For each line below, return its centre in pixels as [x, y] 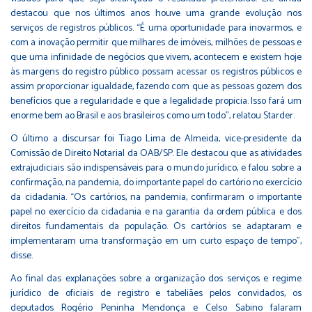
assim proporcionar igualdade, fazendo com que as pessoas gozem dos [156, 87]
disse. [22, 256]
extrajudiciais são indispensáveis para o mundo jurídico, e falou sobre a [156, 169]
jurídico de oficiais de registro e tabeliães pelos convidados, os [156, 294]
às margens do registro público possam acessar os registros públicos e [156, 72]
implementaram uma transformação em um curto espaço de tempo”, [156, 242]
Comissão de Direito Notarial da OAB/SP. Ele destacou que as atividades [156, 154]
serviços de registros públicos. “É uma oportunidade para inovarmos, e [156, 29]
